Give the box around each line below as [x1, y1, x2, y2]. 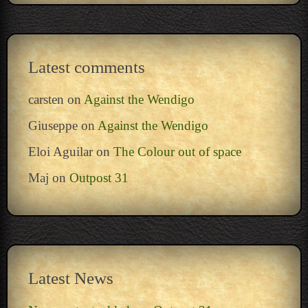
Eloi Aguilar [27, 144, 93, 159]
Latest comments [27, 57, 145, 76]
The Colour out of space [113, 144, 241, 159]
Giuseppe [27, 118, 78, 133]
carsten [27, 91, 64, 107]
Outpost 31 [69, 170, 129, 185]
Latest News [27, 268, 113, 287]
